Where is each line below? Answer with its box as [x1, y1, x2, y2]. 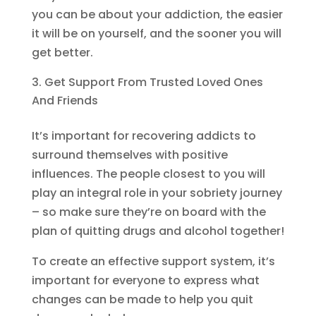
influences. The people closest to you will [31, 166, 265, 183]
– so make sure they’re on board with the [31, 204, 266, 221]
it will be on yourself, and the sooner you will [31, 25, 281, 42]
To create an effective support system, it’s [31, 253, 275, 270]
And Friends [31, 92, 98, 109]
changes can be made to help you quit [31, 291, 253, 308]
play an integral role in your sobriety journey [31, 185, 282, 202]
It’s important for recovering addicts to [31, 128, 256, 145]
